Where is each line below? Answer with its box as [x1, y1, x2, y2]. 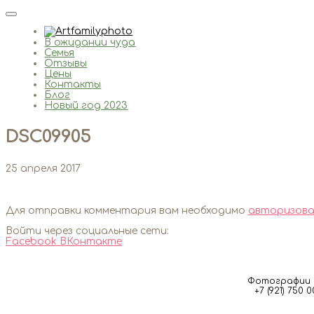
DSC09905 [6, 128, 90, 146]
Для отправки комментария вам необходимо [6, 205, 248, 217]
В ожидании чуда [44, 37, 136, 48]
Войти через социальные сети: [6, 226, 169, 237]
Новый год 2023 [44, 100, 128, 111]
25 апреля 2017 [6, 163, 81, 174]
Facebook [6, 236, 60, 247]
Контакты [44, 79, 102, 90]
